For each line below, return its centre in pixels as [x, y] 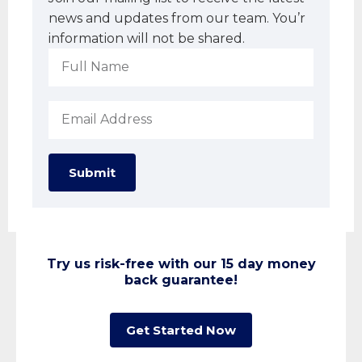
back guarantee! [181, 280]
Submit [92, 172]
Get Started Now [181, 330]
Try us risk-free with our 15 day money [181, 263]
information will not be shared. [147, 38]
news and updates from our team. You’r [177, 18]
